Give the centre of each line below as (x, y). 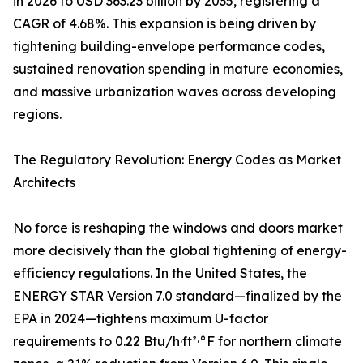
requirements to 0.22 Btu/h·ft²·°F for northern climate (177, 342)
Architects (44, 183)
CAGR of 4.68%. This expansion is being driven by (164, 24)
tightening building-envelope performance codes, (169, 47)
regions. (37, 115)
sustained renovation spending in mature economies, (178, 69)
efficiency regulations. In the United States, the (160, 273)
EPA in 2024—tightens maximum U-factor (141, 319)
